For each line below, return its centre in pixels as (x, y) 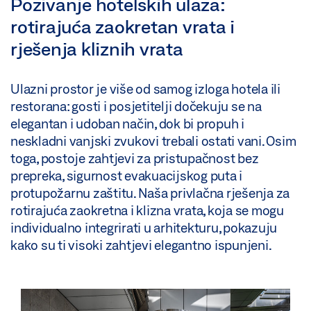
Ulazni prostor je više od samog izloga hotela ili (145, 89)
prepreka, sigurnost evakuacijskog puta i (126, 176)
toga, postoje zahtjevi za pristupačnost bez (135, 159)
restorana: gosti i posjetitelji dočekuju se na (136, 107)
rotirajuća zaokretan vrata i (123, 27)
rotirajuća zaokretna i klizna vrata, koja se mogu (147, 211)
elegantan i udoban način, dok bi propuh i (127, 124)
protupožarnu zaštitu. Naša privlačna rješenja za (150, 193)
